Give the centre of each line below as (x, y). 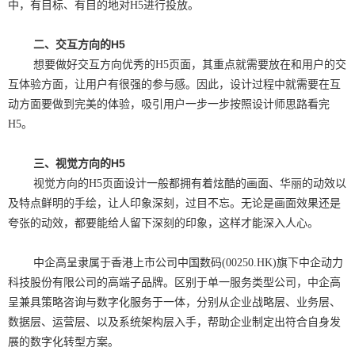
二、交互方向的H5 (79, 44)
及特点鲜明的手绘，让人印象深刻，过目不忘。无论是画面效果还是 (174, 203)
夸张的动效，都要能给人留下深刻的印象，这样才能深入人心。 (163, 223)
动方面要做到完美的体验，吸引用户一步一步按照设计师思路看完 (169, 104)
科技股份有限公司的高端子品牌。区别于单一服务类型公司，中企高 (174, 282)
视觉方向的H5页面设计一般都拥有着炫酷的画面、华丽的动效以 (190, 183)
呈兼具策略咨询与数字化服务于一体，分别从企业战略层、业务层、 (174, 302)
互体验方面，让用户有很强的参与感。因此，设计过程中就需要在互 (174, 84)
